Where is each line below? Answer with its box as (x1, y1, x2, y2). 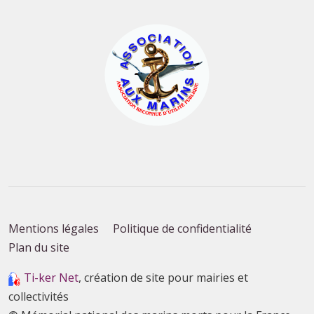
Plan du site (8, 240, 69, 256)
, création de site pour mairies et (78, 270, 248, 286)
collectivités (8, 289, 69, 305)
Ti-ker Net (24, 270, 78, 286)
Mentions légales (8, 221, 99, 237)
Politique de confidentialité (113, 221, 252, 237)
